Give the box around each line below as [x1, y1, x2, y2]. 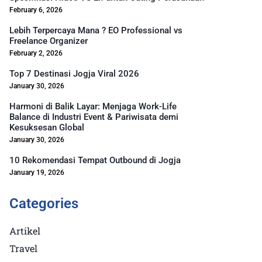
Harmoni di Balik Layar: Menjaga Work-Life [9, 101, 177, 112]
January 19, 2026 [9, 168, 64, 177]
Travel [9, 242, 37, 254]
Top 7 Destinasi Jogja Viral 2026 [9, 68, 139, 79]
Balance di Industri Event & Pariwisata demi [9, 112, 178, 122]
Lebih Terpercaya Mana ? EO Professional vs [9, 25, 182, 36]
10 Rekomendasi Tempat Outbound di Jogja [9, 155, 181, 166]
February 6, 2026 [9, 6, 63, 14]
